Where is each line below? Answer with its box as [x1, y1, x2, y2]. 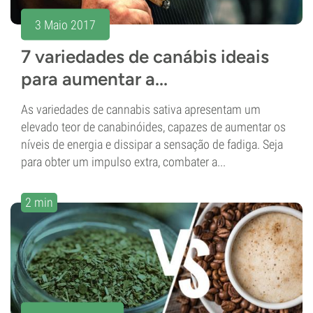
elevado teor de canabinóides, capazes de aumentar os [21, 119, 286, 135]
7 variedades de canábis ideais [21, 45, 269, 68]
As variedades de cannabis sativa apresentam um [21, 102, 261, 117]
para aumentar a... [21, 68, 168, 91]
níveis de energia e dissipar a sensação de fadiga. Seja [21, 137, 283, 152]
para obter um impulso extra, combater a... [21, 154, 226, 170]
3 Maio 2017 [35, 17, 96, 32]
